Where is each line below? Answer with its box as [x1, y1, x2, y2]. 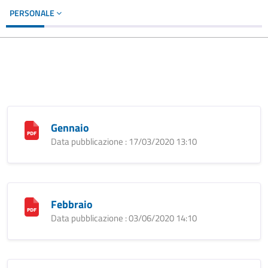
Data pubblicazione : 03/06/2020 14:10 [51, 211, 197, 225]
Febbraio [51, 196, 93, 212]
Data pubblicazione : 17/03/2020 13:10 [51, 135, 197, 148]
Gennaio [51, 120, 89, 136]
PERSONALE [10, 7, 56, 19]
